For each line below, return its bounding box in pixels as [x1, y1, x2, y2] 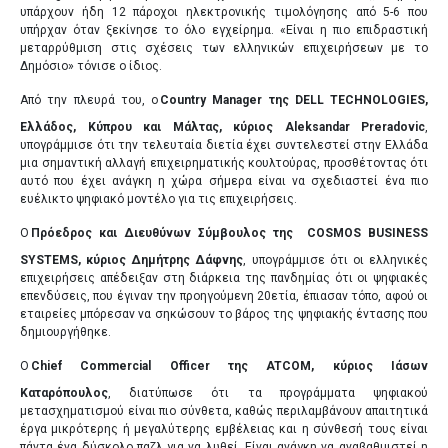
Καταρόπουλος [20, 385, 108, 400]
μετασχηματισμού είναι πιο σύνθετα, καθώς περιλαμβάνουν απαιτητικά [20, 403, 428, 418]
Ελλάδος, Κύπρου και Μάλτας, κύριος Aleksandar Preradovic [20, 119, 425, 134]
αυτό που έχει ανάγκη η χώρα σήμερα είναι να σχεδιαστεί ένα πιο [20, 173, 428, 188]
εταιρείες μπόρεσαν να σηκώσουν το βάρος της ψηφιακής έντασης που [20, 306, 428, 321]
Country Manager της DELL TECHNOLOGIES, [160, 92, 428, 107]
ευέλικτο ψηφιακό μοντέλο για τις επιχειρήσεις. [20, 191, 300, 206]
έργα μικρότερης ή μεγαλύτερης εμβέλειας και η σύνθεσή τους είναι [20, 421, 428, 436]
